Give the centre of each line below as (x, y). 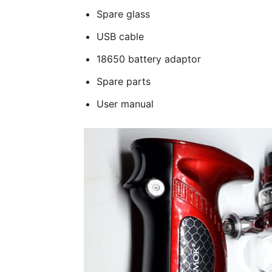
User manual (125, 104)
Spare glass (123, 14)
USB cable (120, 37)
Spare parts (124, 82)
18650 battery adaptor (149, 59)
